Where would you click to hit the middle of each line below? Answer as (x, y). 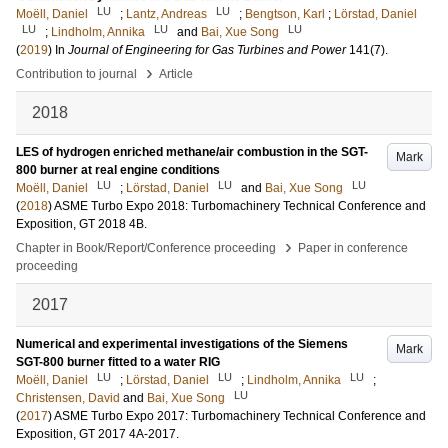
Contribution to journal (76, 74)
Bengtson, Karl (285, 14)
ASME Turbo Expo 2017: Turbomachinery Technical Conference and (240, 416)
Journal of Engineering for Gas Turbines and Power (207, 50)
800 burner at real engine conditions (118, 170)
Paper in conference (353, 248)
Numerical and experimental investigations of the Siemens (182, 344)
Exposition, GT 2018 (71, 224)
